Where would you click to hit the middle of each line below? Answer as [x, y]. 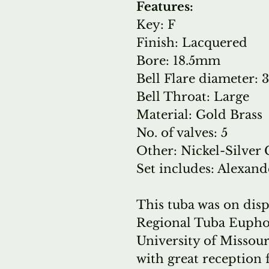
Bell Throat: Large [193, 97]
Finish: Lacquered [192, 43]
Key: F [156, 25]
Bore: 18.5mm [178, 61]
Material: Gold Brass [199, 115]
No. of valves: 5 [182, 133]
